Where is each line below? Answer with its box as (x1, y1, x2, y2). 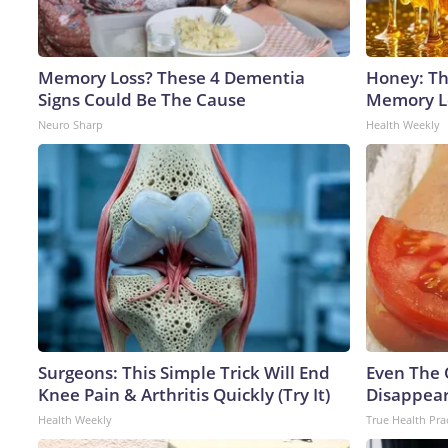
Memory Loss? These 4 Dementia (38, 65, 305, 89)
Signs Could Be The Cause (38, 87, 246, 111)
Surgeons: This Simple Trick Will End (38, 360, 330, 384)
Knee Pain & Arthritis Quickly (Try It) (38, 382, 330, 406)
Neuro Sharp (38, 116, 103, 132)
